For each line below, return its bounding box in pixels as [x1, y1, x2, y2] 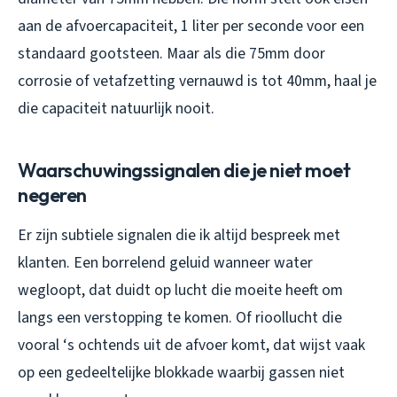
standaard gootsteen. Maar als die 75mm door [18, 43, 325, 66]
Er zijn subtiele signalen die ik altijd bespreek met [18, 224, 340, 247]
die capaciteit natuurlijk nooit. [18, 97, 214, 121]
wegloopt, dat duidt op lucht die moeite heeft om [18, 279, 343, 302]
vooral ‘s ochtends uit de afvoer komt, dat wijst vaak [18, 334, 365, 357]
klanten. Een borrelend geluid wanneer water [18, 252, 313, 275]
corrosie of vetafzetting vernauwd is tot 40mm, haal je [18, 70, 377, 93]
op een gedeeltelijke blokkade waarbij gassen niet [18, 362, 345, 385]
